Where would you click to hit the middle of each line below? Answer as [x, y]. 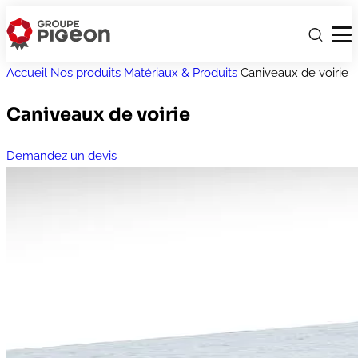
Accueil [27, 73]
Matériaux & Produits [181, 73]
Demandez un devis [62, 156]
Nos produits [86, 73]
